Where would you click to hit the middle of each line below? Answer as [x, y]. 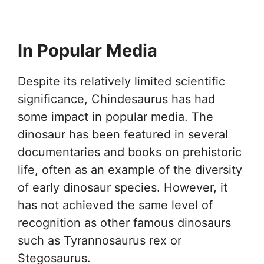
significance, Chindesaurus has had [116, 99]
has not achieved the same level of [115, 205]
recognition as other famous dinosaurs [124, 222]
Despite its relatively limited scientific [121, 81]
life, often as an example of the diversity [130, 169]
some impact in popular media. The [115, 116]
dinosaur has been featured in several [123, 134]
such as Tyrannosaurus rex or [100, 240]
